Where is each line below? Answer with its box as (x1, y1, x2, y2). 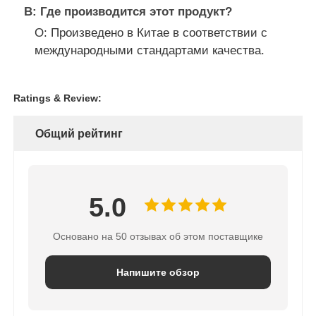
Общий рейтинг (35, 128, 123, 140)
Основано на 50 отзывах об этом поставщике (53, 231, 263, 243)
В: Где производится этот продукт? (24, 5, 233, 19)
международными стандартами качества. (35, 44, 265, 58)
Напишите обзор (116, 267, 200, 279)
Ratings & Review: (13, 92, 102, 104)
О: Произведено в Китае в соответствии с (35, 26, 268, 40)
